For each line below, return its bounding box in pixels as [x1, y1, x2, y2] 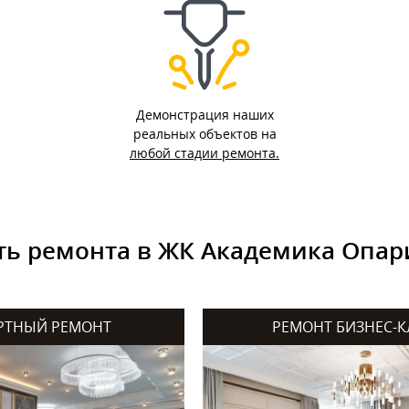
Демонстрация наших [135, 106, 274, 123]
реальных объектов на [132, 125, 277, 142]
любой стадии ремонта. [130, 144, 279, 162]
